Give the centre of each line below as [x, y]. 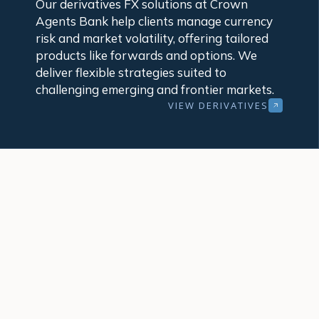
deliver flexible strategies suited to [131, 73]
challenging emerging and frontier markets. [155, 90]
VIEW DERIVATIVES [218, 105]
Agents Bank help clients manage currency [154, 21]
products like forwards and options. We [146, 56]
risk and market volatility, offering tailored [152, 38]
